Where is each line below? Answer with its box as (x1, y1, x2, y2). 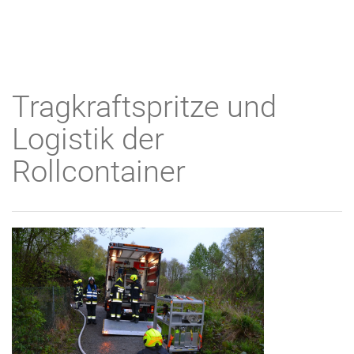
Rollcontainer (12, 154, 186, 189)
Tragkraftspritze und (12, 89, 277, 124)
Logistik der (12, 122, 164, 156)
